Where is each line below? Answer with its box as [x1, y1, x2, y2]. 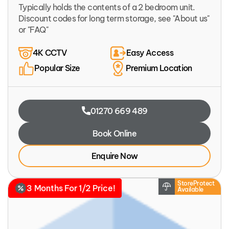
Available [177, 185, 203, 193]
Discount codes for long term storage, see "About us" [18, 13, 210, 24]
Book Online [93, 128, 136, 139]
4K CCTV [33, 48, 67, 58]
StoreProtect [177, 179, 215, 187]
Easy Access [126, 48, 173, 58]
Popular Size [34, 63, 80, 74]
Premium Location [126, 63, 192, 74]
